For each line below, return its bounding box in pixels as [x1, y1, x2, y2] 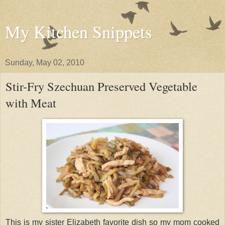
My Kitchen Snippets [5, 20, 152, 43]
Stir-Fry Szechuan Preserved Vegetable [6, 78, 197, 94]
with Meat [6, 94, 56, 111]
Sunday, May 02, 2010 [5, 58, 84, 67]
